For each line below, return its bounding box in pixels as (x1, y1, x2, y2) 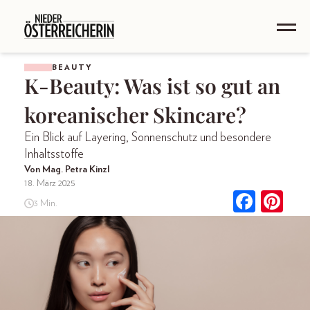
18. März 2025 (24, 179, 75, 188)
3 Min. (33, 198, 57, 208)
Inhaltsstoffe (24, 148, 84, 161)
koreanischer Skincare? (24, 101, 246, 129)
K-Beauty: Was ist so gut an (24, 72, 280, 100)
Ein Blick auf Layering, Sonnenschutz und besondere (24, 131, 271, 144)
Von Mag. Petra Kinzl (24, 165, 109, 174)
